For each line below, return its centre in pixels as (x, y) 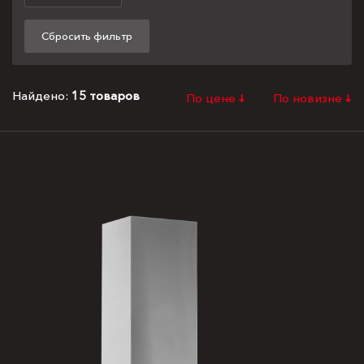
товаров (115, 95)
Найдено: (42, 95)
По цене (212, 98)
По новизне (309, 98)
